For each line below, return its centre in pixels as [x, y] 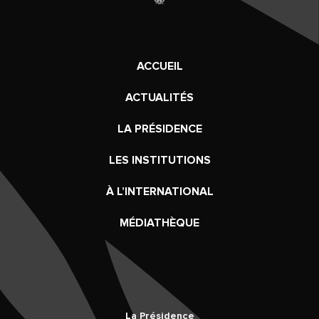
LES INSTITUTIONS [159, 160]
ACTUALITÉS [159, 97]
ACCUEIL [159, 66]
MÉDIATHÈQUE [159, 223]
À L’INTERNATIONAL [159, 191]
